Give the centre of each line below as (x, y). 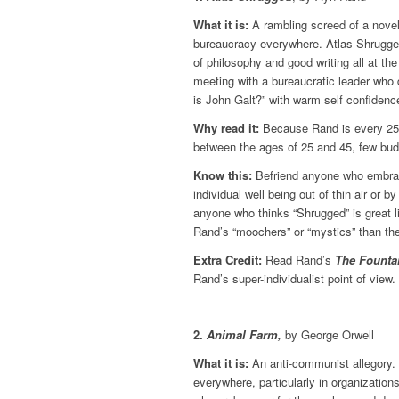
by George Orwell (330, 334)
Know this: (223, 175)
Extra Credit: (228, 259)
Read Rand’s (298, 259)
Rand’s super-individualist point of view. (294, 278)
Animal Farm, (244, 334)
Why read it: (226, 127)
